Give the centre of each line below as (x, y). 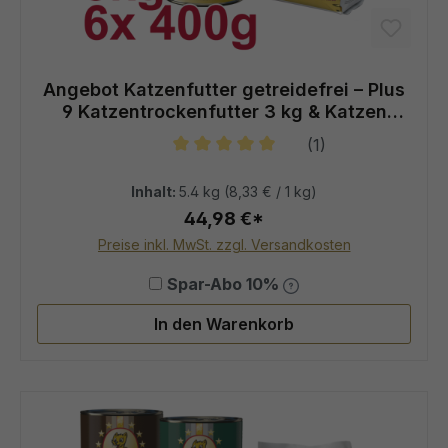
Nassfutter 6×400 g (224, 133)
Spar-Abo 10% (224, 284)
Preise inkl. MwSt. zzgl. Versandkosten (224, 245)
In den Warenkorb (224, 324)
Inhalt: (155, 191)
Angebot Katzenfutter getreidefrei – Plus (224, 89)
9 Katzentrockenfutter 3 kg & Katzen (224, 111)
